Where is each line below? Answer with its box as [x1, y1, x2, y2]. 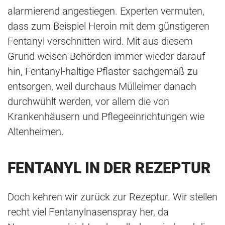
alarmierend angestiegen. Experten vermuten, [8, 5, 204, 18]
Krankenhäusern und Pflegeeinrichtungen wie [8, 110, 204, 123]
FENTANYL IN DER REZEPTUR [8, 159, 211, 177]
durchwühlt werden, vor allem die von [8, 95, 169, 108]
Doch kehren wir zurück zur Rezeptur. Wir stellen [8, 191, 217, 203]
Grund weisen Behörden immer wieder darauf [8, 50, 205, 63]
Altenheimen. [8, 126, 64, 138]
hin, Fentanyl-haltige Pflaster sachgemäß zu [8, 65, 198, 78]
